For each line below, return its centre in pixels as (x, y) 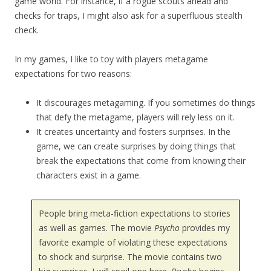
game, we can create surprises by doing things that (136, 146)
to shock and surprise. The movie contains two (130, 257)
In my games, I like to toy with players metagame (111, 59)
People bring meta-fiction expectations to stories (134, 214)
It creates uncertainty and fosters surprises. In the (133, 131)
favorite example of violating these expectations (133, 243)
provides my (204, 228)
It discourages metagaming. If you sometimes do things (146, 102)
